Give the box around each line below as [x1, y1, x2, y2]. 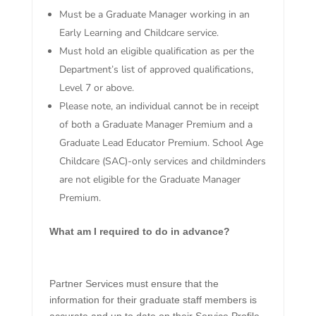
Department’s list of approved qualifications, [59, 63, 253, 77]
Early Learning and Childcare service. [59, 26, 219, 40]
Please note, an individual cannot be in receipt [59, 99, 259, 114]
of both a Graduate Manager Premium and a [59, 118, 253, 132]
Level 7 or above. [59, 81, 134, 95]
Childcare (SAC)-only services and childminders [59, 154, 266, 169]
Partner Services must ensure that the [49, 278, 219, 290]
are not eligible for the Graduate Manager [59, 173, 241, 187]
